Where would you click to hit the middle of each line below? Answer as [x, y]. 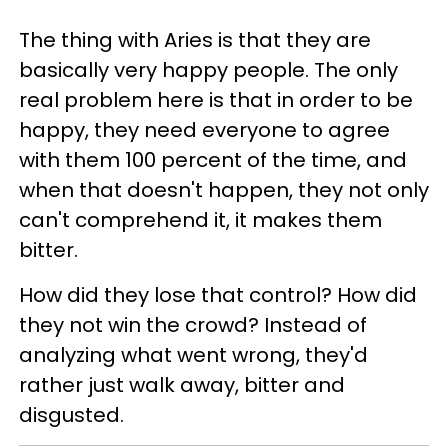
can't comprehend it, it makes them [200, 220]
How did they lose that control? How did [218, 295]
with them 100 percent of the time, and [213, 160]
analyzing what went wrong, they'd [193, 355]
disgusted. [71, 415]
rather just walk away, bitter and [182, 385]
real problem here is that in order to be [216, 100]
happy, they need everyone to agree [204, 130]
